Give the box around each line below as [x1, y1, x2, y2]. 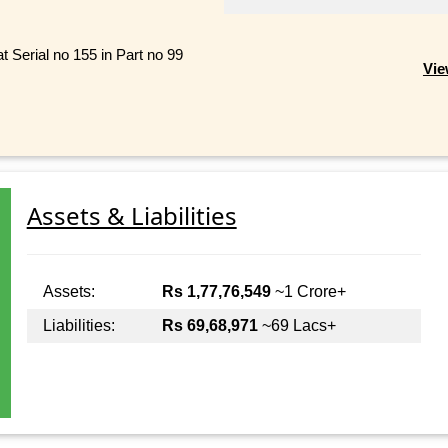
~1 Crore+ [270, 283, 346, 301]
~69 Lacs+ [257, 317, 336, 335]
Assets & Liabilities [26, 199, 237, 233]
